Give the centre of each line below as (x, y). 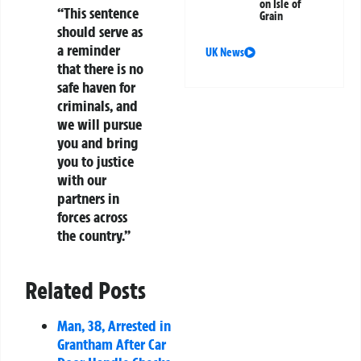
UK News (225, 53)
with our (82, 180)
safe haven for (96, 87)
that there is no (100, 69)
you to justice (95, 162)
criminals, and (98, 106)
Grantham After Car (112, 344)
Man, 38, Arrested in (114, 326)
